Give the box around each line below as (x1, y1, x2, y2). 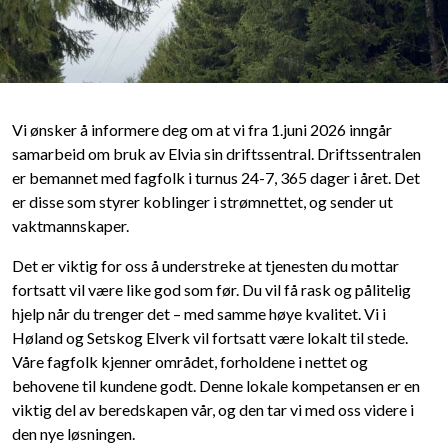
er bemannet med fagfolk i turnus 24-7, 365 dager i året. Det (12, 168, 420, 188)
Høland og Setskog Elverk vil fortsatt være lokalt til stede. (12, 328, 408, 348)
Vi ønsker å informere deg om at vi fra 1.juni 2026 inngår (12, 120, 392, 140)
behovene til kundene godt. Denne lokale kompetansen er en (12, 376, 420, 396)
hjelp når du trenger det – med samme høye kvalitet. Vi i (12, 304, 386, 324)
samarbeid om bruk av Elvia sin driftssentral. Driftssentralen (12, 144, 421, 164)
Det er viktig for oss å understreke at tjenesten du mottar (12, 256, 399, 276)
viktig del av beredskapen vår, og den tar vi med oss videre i (12, 400, 414, 420)
